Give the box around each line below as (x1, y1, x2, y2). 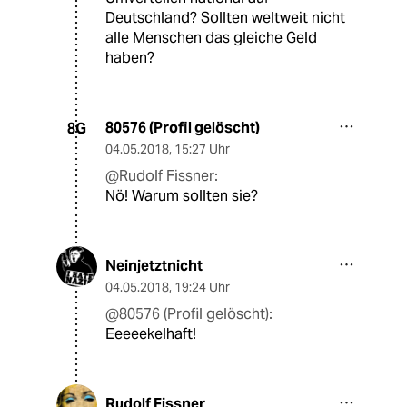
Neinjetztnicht (105, 256, 203, 276)
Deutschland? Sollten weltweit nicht (105, 8, 345, 28)
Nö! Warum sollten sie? (105, 186, 258, 206)
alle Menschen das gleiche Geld (105, 28, 317, 48)
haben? (105, 48, 154, 68)
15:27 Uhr (174, 141, 230, 158)
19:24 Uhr (174, 279, 230, 296)
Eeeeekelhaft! (105, 324, 196, 344)
